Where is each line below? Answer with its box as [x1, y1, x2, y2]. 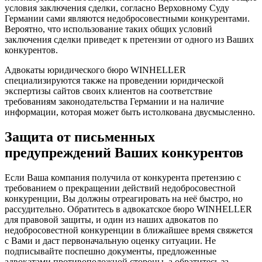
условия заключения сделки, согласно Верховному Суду [5, 2, 229, 13]
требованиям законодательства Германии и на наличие [5, 96, 224, 106]
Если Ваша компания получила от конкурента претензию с [5, 172, 241, 182]
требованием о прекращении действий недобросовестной [5, 182, 236, 193]
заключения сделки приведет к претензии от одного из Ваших [5, 34, 254, 44]
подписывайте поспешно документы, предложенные [5, 246, 216, 256]
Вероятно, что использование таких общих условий [5, 23, 212, 34]
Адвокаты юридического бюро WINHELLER [5, 64, 186, 75]
